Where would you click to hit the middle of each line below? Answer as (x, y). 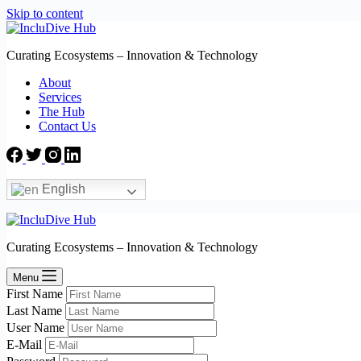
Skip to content (45, 13)
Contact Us (67, 126)
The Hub (62, 112)
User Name (37, 328)
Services (60, 97)
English (62, 189)
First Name (36, 294)
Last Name (36, 311)
